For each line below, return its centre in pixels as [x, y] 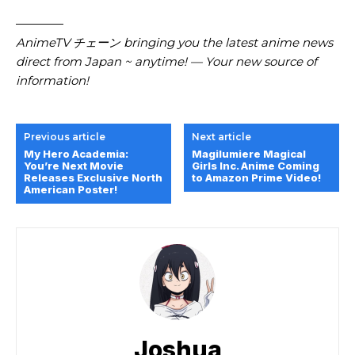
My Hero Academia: [76, 154]
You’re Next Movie [74, 166]
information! [52, 81]
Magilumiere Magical [249, 154]
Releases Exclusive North [93, 178]
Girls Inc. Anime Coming [256, 166]
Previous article [65, 137]
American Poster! [71, 190]
